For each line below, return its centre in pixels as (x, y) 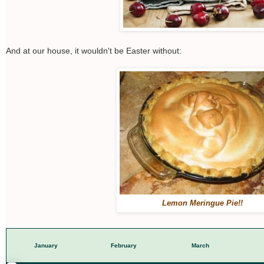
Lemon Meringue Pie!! (202, 203)
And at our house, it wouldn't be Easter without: (94, 51)
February (123, 246)
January (46, 246)
